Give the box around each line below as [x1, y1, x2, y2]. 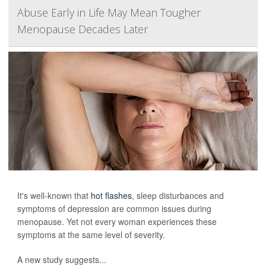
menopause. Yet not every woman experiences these [17, 216, 217, 227]
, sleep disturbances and [132, 189, 224, 201]
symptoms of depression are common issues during [17, 202, 211, 214]
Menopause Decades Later [17, 22, 148, 36]
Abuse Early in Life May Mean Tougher [17, 5, 201, 20]
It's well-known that [17, 189, 91, 201]
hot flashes [91, 189, 132, 201]
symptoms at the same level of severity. [17, 229, 165, 240]
